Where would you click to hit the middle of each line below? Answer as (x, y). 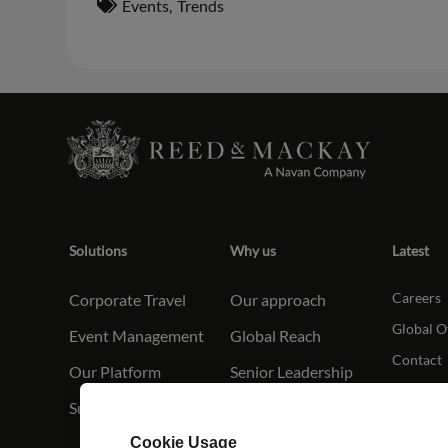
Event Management (137, 335)
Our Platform (115, 371)
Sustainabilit (112, 407)
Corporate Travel (128, 299)
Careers (416, 297)
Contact (416, 359)
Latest (410, 250)
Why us (253, 250)
